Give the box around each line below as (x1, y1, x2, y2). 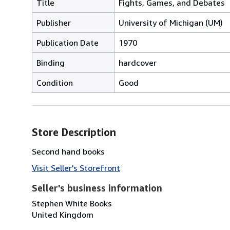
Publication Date (36, 37, 99, 48)
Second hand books (32, 146, 105, 157)
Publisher (36, 17, 71, 28)
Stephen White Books (32, 198, 112, 208)
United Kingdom (32, 209, 93, 220)
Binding (36, 57, 65, 68)
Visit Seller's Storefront (32, 162, 120, 173)
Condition (36, 77, 73, 88)
